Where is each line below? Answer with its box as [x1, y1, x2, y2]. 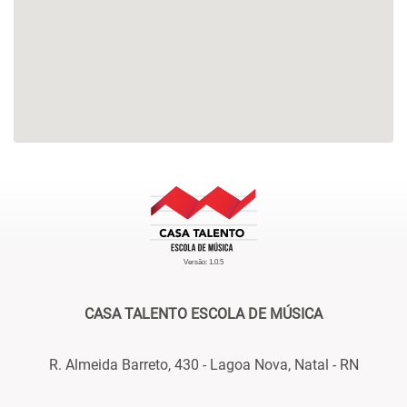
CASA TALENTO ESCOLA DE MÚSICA [84, 305, 323, 323]
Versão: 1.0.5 [184, 258, 223, 267]
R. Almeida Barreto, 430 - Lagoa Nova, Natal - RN [48, 355, 359, 373]
